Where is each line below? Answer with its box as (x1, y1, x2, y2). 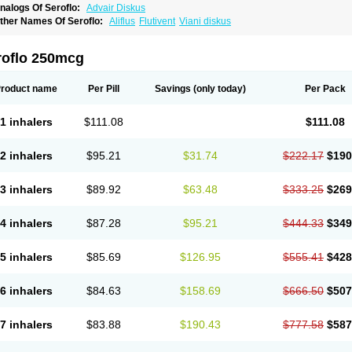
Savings (154, 83, 191, 94)
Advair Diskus (86, 2, 145, 13)
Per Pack (305, 83, 346, 94)
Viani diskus (179, 16, 231, 27)
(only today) (190, 83, 246, 94)
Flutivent (139, 16, 175, 27)
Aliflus (109, 16, 135, 27)
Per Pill (88, 83, 119, 94)
